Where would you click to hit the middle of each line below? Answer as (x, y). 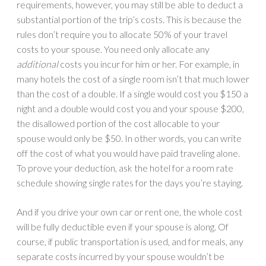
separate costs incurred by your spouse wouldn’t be (121, 256)
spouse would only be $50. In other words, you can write (129, 138)
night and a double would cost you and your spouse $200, (130, 109)
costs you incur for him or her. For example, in (149, 64)
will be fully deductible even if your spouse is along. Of (123, 227)
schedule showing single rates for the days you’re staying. (130, 183)
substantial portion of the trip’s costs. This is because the (129, 20)
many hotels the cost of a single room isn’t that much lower (133, 79)
